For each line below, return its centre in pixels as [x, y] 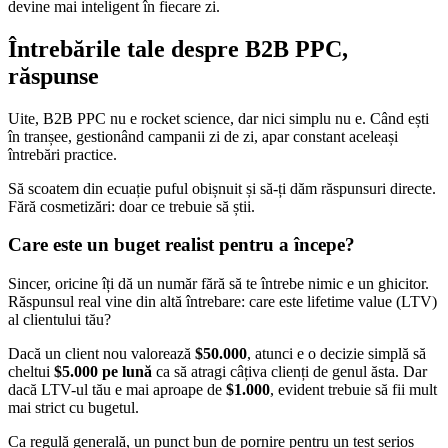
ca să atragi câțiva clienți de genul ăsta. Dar [289, 372]
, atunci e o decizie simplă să [336, 354]
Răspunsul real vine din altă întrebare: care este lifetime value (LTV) [222, 302]
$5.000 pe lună [103, 372]
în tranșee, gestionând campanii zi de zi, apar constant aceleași [203, 136]
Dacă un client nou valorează [101, 354]
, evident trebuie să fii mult [353, 390]
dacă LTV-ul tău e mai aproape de [117, 390]
